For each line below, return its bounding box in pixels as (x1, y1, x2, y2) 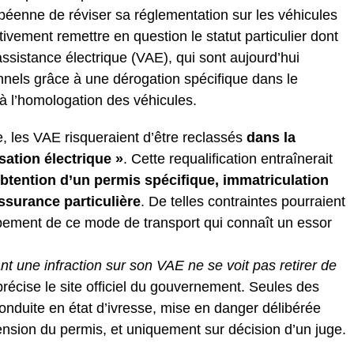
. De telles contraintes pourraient (141, 193, 345, 209)
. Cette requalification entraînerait (123, 150, 333, 167)
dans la (247, 129, 296, 145)
